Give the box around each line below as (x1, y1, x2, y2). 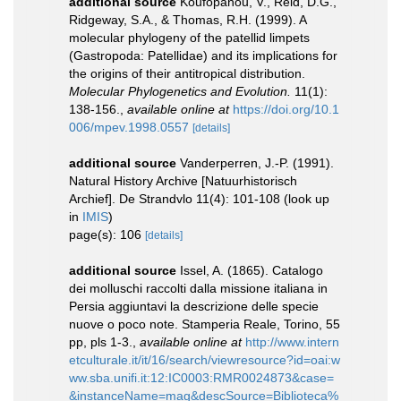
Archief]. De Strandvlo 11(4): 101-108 (69, 191, 284, 206)
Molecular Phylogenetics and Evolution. (69, 83, 291, 98)
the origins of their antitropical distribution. (69, 65, 305, 81)
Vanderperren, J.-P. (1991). (180, 155, 334, 170)
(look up (284, 191, 329, 206)
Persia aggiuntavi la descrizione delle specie (69, 298, 319, 313)
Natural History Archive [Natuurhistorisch (69, 173, 297, 188)
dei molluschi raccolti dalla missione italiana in (69, 280, 328, 295)
